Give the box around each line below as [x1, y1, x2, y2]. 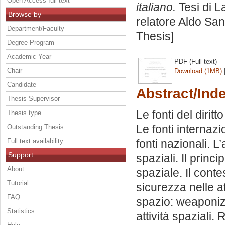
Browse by [8, 10, 41, 18]
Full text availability [7, 137, 63, 145]
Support [8, 150, 33, 159]
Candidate [7, 80, 36, 88]
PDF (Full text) [174, 57, 217, 65]
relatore [136, 15, 178, 29]
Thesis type [7, 108, 41, 117]
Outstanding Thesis [7, 123, 64, 131]
